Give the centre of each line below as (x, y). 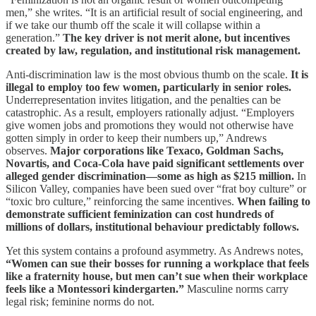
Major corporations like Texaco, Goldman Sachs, (167, 151)
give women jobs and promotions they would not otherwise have (150, 126)
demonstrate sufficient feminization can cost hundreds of (140, 214)
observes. (28, 151)
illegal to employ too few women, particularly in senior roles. (148, 87)
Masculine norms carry (236, 289)
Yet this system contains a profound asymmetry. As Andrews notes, (154, 251)
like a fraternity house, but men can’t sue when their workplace (157, 276)
